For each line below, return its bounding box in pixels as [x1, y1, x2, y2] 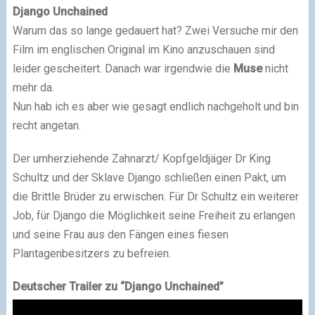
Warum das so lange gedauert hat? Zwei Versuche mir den [12, 23, 298, 37]
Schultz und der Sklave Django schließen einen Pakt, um [12, 170, 286, 184]
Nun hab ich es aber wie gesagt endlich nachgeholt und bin [12, 99, 299, 113]
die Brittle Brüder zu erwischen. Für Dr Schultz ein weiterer [12, 189, 299, 203]
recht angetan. [12, 118, 81, 132]
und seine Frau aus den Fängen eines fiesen [12, 227, 229, 241]
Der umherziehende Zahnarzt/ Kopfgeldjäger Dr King [12, 151, 271, 165]
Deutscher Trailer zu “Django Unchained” [12, 279, 224, 293]
